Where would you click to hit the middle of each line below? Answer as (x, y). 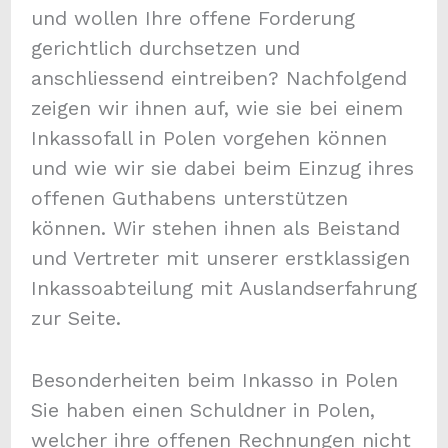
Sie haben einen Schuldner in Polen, (202, 410)
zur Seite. (75, 318)
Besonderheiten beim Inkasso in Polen (214, 380)
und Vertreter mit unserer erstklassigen (220, 258)
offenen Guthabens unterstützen (189, 198)
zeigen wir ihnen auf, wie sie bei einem (216, 108)
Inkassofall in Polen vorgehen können (208, 138)
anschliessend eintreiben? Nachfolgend (218, 78)
